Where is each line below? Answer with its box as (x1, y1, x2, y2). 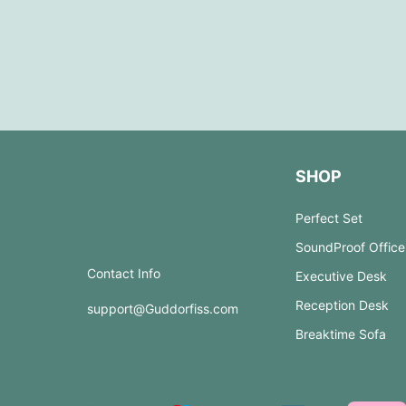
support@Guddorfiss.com (87, 300, 238, 316)
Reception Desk (295, 296, 389, 313)
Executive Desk (295, 267, 387, 284)
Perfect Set (295, 209, 362, 226)
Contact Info (87, 265, 160, 281)
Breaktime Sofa (295, 325, 386, 342)
